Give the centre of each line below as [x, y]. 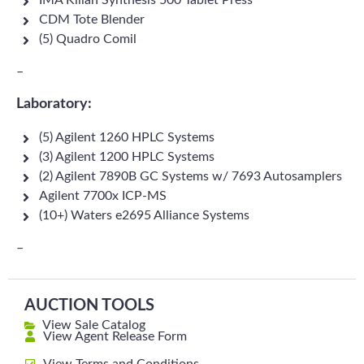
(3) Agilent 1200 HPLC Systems [127, 157]
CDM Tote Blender [92, 19]
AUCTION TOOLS [89, 305]
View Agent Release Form [115, 336]
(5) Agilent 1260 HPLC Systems [127, 137]
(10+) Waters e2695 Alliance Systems [144, 215]
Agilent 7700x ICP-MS [103, 196]
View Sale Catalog [93, 325]
